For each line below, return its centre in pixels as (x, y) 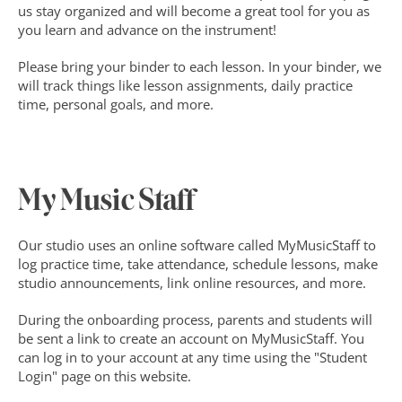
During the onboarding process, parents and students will (195, 319)
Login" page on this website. (105, 376)
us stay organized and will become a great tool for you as (194, 11)
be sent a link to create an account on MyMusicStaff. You (191, 338)
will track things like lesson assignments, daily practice (185, 85)
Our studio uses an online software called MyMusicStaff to (197, 245)
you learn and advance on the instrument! (147, 30)
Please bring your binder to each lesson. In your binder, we (200, 66)
